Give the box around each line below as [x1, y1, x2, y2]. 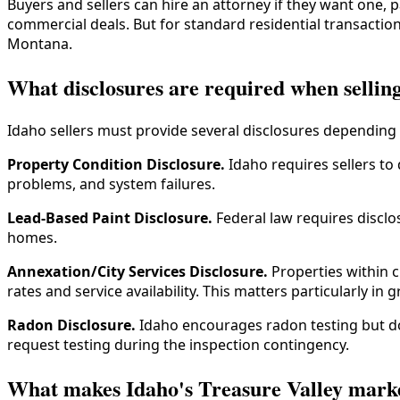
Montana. [7, 34, 72, 54]
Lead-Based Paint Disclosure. [7, 207, 212, 228]
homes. [7, 227, 57, 247]
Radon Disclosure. [7, 314, 136, 335]
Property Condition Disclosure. [7, 154, 225, 174]
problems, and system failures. [7, 173, 215, 194]
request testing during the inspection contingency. [7, 334, 349, 354]
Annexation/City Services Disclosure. [7, 261, 268, 281]
